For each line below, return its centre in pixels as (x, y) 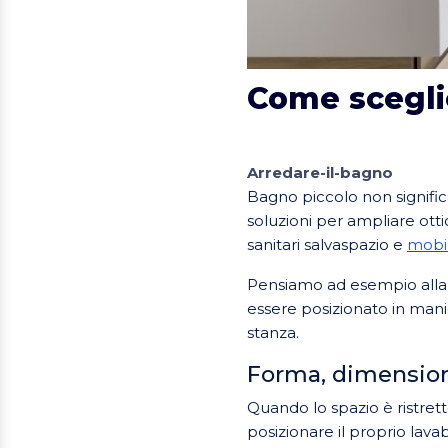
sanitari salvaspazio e (327, 244)
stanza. (273, 332)
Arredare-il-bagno (320, 172)
